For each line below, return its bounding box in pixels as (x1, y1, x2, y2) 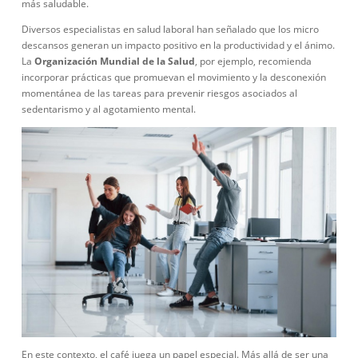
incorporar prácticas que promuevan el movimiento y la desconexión (22, 70, 326, 84)
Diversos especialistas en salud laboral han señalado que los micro (22, 22, 319, 36)
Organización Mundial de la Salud (34, 54, 195, 68)
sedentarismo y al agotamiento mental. (22, 102, 196, 116)
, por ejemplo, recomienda (195, 54, 312, 68)
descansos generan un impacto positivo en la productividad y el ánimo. (22, 38, 335, 52)
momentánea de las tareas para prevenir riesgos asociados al (22, 86, 297, 100)
